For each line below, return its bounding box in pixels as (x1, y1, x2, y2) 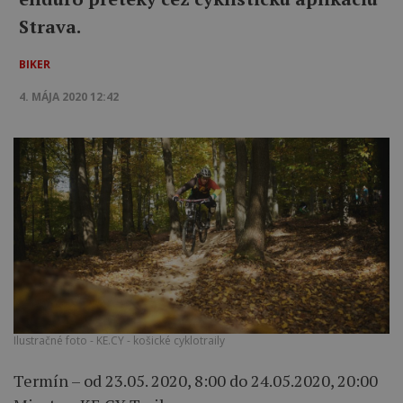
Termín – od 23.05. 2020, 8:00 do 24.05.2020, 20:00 (13, 370, 378, 392)
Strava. (19, 14, 81, 39)
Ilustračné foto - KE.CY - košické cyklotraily (13, 333, 225, 349)
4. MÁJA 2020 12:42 (19, 89, 119, 104)
